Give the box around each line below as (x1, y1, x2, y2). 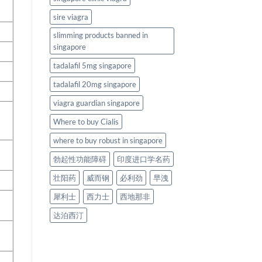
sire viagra (53, 12, 88, 22)
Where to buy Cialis (53, 117, 119, 127)
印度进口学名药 (116, 154, 170, 164)
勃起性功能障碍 (53, 154, 106, 164)
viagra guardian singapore (53, 98, 140, 108)
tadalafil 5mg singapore (53, 61, 132, 71)
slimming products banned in (53, 30, 148, 40)
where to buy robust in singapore (53, 136, 163, 146)
